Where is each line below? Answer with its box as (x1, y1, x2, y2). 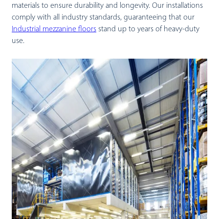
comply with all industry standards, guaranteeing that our (12, 13, 195, 22)
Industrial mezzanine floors (12, 25, 96, 33)
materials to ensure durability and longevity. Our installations (12, 1, 203, 10)
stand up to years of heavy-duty (96, 25, 199, 33)
